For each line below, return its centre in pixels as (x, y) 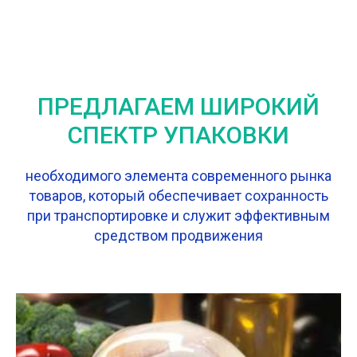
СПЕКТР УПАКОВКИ (178, 135)
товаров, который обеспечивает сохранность (178, 196)
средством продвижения (178, 235)
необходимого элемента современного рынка (178, 176)
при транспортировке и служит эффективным (178, 216)
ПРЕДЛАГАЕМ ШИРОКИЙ (178, 106)
